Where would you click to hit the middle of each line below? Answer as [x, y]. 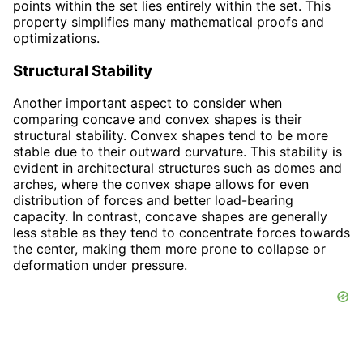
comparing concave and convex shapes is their [158, 120]
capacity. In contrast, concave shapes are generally [170, 217]
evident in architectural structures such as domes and [177, 168]
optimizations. [56, 38]
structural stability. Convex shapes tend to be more [171, 136]
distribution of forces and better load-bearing [153, 201]
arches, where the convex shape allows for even [161, 184]
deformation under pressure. [100, 265]
